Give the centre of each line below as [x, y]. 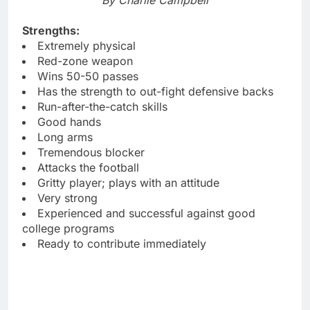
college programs [68, 228]
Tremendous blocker [91, 152]
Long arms [65, 137]
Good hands [69, 121]
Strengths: [51, 30]
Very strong [67, 198]
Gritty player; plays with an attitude [128, 182]
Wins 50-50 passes [88, 76]
